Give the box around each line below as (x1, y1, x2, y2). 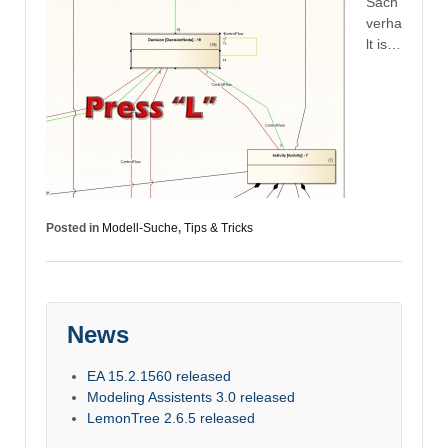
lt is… (366, 35, 401, 52)
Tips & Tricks (184, 220, 253, 235)
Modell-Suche (102, 220, 178, 235)
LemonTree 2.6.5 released (87, 410, 255, 427)
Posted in (46, 220, 102, 235)
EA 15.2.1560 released (87, 368, 231, 385)
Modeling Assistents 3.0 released (87, 389, 295, 406)
